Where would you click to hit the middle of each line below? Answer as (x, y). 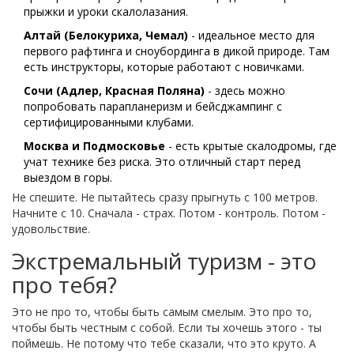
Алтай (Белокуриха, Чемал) (106, 35)
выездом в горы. (68, 177)
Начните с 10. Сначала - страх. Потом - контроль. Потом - (169, 213)
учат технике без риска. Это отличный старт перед (162, 161)
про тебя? (64, 284)
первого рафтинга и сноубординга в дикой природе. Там (177, 51)
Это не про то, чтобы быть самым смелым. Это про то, (162, 311)
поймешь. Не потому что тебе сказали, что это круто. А (164, 343)
